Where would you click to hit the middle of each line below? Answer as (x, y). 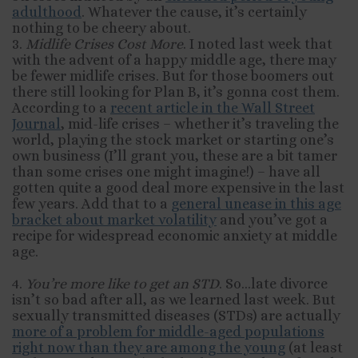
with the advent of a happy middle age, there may (174, 60)
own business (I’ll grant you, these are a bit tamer (175, 156)
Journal (36, 124)
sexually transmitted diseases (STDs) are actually (176, 316)
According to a (61, 108)
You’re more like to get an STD (122, 284)
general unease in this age (256, 204)
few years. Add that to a (91, 204)
